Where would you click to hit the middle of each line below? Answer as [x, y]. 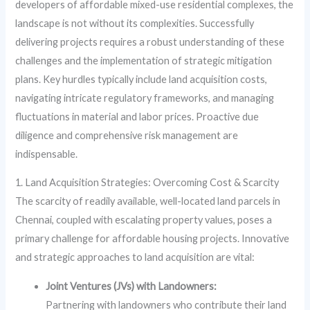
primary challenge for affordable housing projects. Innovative [153, 239]
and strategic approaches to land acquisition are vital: [135, 257]
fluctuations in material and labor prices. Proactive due [137, 116]
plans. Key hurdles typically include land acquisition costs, [142, 79]
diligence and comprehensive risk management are [127, 135]
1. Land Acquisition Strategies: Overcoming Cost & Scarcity [147, 183]
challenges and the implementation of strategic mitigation [144, 60]
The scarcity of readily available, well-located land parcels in [148, 201]
